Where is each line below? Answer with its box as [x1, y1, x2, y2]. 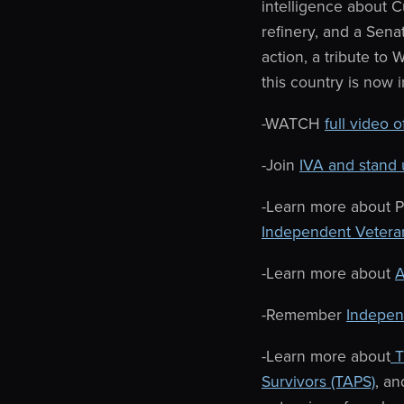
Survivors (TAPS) [262, 370, 375, 392]
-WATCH [262, 112, 325, 134]
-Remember [262, 303, 346, 326]
